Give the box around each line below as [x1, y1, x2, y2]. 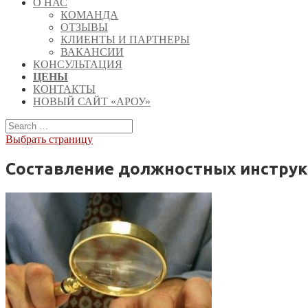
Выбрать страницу [5, 133, 93, 145]
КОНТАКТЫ [33, 83, 96, 95]
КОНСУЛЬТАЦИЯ [33, 58, 122, 70]
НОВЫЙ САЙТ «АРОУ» [33, 96, 151, 107]
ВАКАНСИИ [60, 46, 124, 58]
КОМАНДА [60, 9, 118, 21]
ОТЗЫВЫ [60, 21, 108, 33]
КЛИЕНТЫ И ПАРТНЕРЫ [60, 34, 190, 45]
